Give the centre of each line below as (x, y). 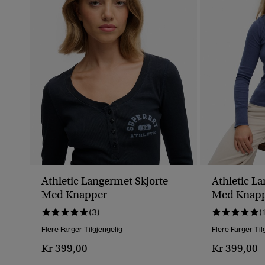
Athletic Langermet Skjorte (105, 181)
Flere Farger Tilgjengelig (82, 230)
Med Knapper (74, 195)
